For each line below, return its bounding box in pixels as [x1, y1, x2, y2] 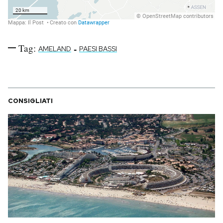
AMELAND [38, 44, 71, 53]
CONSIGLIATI [8, 96, 53, 105]
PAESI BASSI [79, 44, 117, 53]
